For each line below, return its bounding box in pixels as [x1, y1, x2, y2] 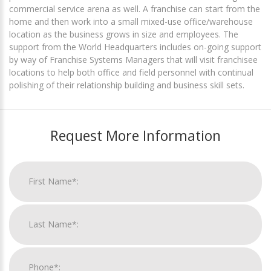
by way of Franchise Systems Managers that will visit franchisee [9, 53, 258, 65]
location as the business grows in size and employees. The [9, 28, 238, 40]
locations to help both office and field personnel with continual [9, 66, 253, 78]
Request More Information [50, 125, 221, 145]
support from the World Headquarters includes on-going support [9, 41, 261, 53]
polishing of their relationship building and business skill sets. [9, 79, 244, 91]
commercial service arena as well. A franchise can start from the [9, 2, 260, 15]
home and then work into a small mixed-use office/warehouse [9, 15, 253, 27]
